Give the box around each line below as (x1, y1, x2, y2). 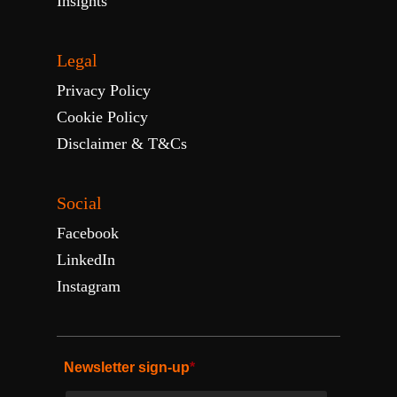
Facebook (57, 224, 119, 242)
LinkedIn (57, 251, 115, 269)
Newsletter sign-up (57, 359, 190, 375)
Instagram (57, 277, 121, 295)
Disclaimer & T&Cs (57, 135, 187, 152)
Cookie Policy (57, 108, 148, 126)
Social (57, 193, 102, 213)
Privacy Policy (57, 82, 151, 99)
